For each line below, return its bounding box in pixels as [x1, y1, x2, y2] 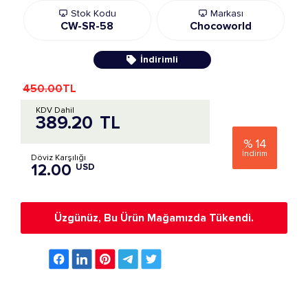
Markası [207, 8, 243, 19]
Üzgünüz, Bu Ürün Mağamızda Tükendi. [54, 211, 254, 225]
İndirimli [140, 54, 178, 65]
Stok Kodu [67, 8, 116, 19]
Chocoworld [189, 19, 252, 33]
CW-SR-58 [60, 19, 114, 33]
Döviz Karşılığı [31, 153, 86, 163]
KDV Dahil [36, 105, 74, 115]
